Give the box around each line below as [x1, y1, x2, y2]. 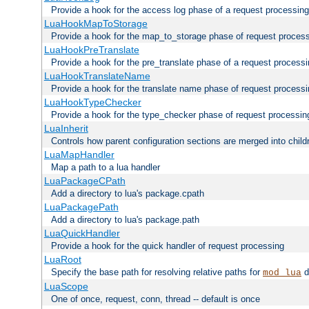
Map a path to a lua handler [51, 161, 160, 172]
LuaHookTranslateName [43, 70, 150, 81]
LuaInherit [43, 122, 88, 134]
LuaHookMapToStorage [43, 17, 148, 29]
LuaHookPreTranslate [43, 43, 139, 55]
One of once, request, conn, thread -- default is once [51, 293, 260, 304]
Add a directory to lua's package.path [51, 214, 199, 225]
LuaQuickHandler [43, 227, 120, 239]
